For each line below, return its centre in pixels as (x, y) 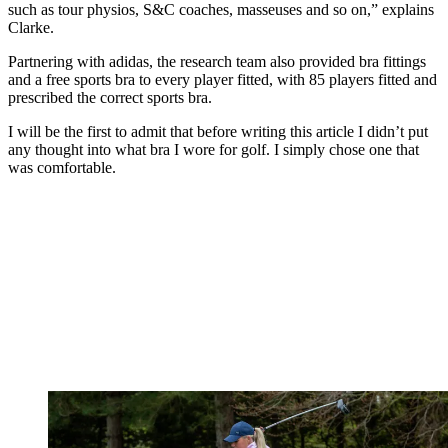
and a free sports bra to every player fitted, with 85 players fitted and (222, 80)
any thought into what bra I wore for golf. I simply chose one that (213, 150)
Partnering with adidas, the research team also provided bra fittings (217, 62)
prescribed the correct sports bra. (110, 98)
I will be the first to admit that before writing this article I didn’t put (218, 132)
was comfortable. (62, 168)
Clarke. (31, 28)
